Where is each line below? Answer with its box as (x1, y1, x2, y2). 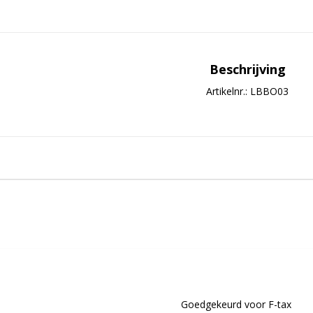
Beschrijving (209, 61, 286, 78)
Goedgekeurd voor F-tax (181, 298, 291, 311)
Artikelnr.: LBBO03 (206, 85, 289, 98)
